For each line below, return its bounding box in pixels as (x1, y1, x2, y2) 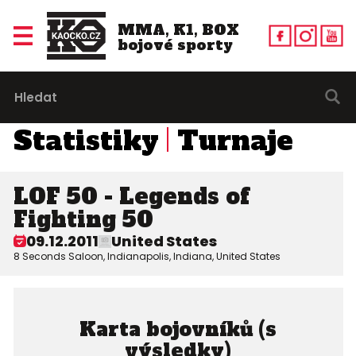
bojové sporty (117, 34, 233, 55)
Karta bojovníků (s (79, 315, 277, 342)
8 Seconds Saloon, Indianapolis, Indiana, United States (13, 250, 281, 264)
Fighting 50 (13, 204, 153, 234)
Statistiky (13, 122, 159, 159)
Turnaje (176, 122, 293, 159)
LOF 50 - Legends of (13, 181, 249, 211)
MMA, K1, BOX (117, 19, 239, 40)
